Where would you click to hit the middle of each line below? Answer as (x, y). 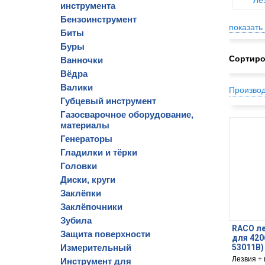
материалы (85, 125)
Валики (77, 87)
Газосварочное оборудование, (127, 114)
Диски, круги (88, 180)
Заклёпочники (91, 207)
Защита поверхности (105, 234)
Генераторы (86, 139)
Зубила (76, 220)
